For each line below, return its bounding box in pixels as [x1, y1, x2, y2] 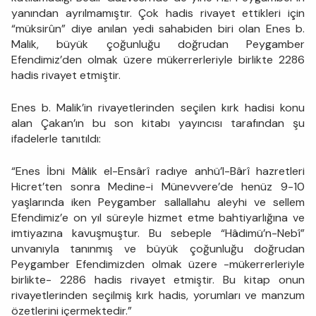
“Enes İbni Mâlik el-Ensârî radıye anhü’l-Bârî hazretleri [11, 163, 305, 178]
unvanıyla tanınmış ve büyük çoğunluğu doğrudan [11, 241, 305, 256]
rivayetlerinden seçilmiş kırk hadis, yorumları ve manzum [11, 287, 305, 303]
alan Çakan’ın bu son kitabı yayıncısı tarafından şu [11, 115, 305, 130]
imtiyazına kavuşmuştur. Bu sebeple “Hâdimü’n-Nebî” [11, 225, 305, 241]
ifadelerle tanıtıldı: [11, 130, 101, 146]
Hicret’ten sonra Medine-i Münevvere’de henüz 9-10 [11, 178, 305, 194]
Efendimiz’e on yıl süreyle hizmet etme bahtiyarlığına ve [11, 209, 305, 225]
